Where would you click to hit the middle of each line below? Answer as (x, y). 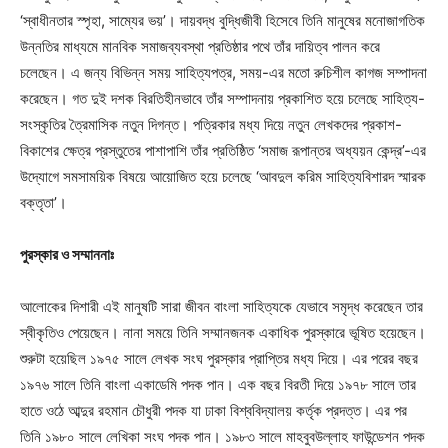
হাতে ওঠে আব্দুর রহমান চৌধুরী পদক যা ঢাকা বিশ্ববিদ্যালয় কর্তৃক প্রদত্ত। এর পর (213, 410)
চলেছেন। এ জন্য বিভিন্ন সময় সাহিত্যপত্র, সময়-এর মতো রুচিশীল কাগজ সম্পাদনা (223, 72)
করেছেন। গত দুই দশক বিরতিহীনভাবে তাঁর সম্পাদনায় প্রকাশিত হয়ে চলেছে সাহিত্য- (222, 98)
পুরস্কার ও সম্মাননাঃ (67, 254)
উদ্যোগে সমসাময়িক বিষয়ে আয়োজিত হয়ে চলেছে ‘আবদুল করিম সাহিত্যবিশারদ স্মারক (223, 176)
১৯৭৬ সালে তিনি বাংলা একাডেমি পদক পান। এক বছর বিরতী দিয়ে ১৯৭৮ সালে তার (218, 384)
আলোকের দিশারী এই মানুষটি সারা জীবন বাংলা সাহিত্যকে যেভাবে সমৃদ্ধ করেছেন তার (221, 306)
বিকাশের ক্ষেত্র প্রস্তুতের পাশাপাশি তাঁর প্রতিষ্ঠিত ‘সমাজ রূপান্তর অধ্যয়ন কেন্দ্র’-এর (223, 150)
